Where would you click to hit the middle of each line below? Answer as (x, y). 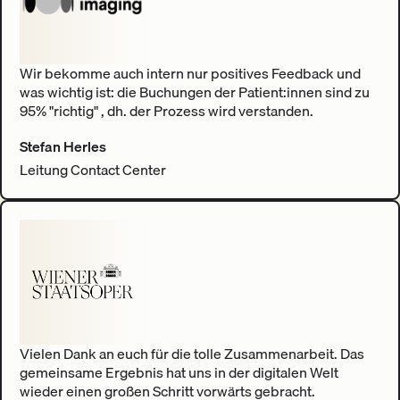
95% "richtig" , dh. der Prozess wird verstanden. (166, 110)
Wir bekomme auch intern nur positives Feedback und (190, 73)
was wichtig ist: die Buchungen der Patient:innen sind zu (194, 92)
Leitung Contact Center (92, 169)
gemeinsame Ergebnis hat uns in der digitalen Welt (179, 372)
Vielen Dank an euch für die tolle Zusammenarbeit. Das (192, 353)
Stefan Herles (62, 146)
